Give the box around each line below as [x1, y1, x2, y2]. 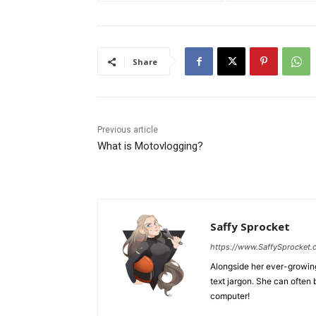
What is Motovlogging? [97, 140, 203, 153]
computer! [210, 291, 250, 302]
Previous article [97, 125, 158, 135]
